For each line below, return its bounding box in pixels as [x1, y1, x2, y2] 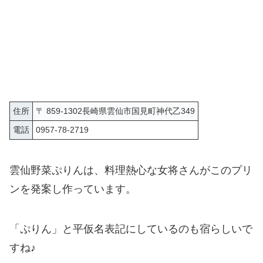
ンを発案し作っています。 [9, 183, 136, 195]
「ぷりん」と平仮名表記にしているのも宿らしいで [9, 223, 252, 235]
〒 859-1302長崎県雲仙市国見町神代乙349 [36, 106, 195, 116]
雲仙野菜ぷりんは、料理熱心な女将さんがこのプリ [9, 164, 252, 177]
